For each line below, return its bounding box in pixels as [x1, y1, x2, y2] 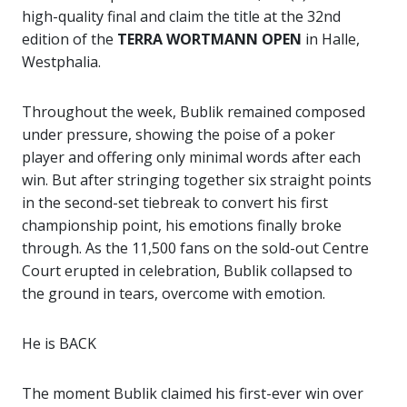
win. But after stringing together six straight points [22, 170, 372, 191]
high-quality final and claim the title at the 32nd [22, 6, 341, 27]
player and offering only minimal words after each [22, 147, 361, 168]
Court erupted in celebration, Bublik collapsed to [22, 261, 352, 282]
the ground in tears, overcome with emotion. [22, 283, 325, 304]
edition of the [22, 29, 117, 50]
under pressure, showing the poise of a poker [22, 124, 335, 145]
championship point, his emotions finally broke [22, 215, 342, 236]
